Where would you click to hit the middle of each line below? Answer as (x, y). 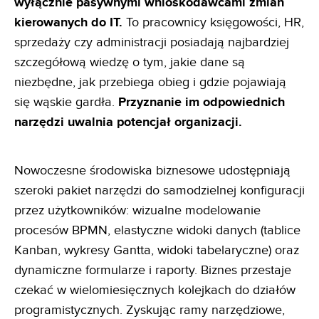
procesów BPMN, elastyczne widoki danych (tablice (157, 230)
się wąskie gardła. (66, 102)
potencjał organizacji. (179, 122)
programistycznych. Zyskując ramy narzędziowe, (150, 310)
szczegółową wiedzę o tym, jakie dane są (130, 62)
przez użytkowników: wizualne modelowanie (137, 210)
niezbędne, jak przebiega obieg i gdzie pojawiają (150, 82)
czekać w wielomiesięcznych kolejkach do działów (155, 290)
